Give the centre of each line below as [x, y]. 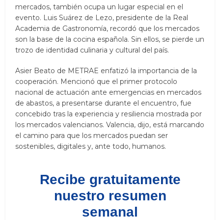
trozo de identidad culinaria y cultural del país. [92, 50]
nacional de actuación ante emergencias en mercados [109, 92]
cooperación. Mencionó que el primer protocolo [96, 81]
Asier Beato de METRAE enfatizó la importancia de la [106, 70]
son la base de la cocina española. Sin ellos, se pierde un [110, 39]
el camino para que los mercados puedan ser [92, 135]
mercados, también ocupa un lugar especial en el [99, 7]
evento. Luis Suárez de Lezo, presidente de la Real [102, 17]
